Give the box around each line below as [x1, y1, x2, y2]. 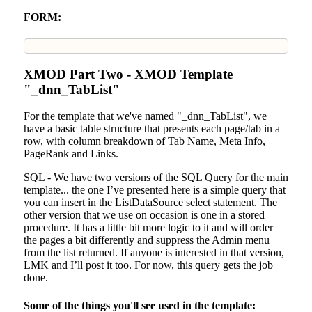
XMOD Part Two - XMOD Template [24, 66, 233, 81]
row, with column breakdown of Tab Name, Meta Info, [24, 135, 265, 148]
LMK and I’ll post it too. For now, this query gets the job [24, 259, 273, 272]
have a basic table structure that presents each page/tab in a [24, 123, 280, 135]
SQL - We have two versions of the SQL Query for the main [24, 171, 288, 184]
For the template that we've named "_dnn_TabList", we [24, 110, 267, 123]
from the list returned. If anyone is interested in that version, [24, 247, 284, 259]
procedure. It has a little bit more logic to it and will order [24, 221, 273, 234]
